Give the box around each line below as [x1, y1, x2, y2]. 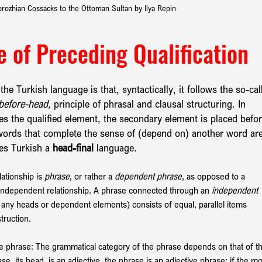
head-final [53, 140, 96, 154]
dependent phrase [115, 170, 182, 182]
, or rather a [70, 170, 115, 182]
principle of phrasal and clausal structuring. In [51, 96, 249, 110]
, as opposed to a [182, 170, 247, 182]
